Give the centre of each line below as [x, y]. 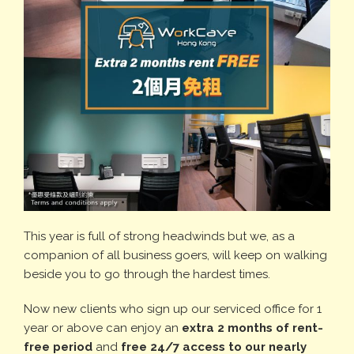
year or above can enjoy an [103, 328]
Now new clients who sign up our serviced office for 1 [173, 309]
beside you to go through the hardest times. [147, 274]
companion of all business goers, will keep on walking [175, 255]
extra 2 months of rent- [252, 328]
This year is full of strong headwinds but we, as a [159, 236]
